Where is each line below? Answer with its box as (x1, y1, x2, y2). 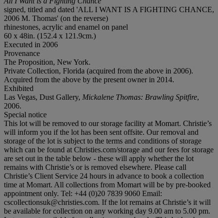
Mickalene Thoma (82, 92, 138, 101)
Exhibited (4, 84, 34, 92)
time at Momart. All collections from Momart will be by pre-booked (4, 180, 211, 189)
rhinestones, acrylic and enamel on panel (4, 22, 128, 31)
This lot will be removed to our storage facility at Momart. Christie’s (4, 119, 212, 127)
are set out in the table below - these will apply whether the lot (4, 154, 194, 163)
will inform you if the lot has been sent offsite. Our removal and (4, 127, 199, 136)
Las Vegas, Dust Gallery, (4, 92, 82, 101)
